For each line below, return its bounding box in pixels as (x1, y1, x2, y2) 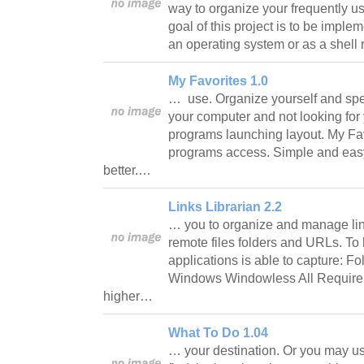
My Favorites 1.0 (168, 73, 268, 88)
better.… (103, 162, 154, 177)
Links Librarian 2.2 (168, 199, 282, 214)
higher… (103, 288, 156, 303)
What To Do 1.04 (168, 325, 268, 340)
